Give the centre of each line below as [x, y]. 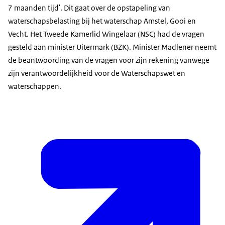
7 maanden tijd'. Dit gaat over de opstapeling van [89, 8]
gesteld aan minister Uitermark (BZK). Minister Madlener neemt [112, 47]
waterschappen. [35, 86]
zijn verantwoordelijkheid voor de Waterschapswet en [97, 73]
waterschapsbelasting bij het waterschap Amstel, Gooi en [102, 21]
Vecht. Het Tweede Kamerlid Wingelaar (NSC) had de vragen [106, 34]
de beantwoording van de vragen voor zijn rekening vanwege [109, 60]
